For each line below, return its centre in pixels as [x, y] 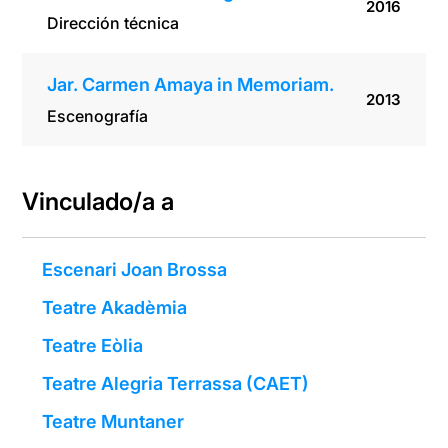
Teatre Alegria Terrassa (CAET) [176, 384]
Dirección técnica [113, 23]
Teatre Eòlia [93, 346]
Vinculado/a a [98, 202]
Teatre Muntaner [113, 422]
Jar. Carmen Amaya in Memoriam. [191, 85]
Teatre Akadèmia [115, 308]
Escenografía [98, 116]
